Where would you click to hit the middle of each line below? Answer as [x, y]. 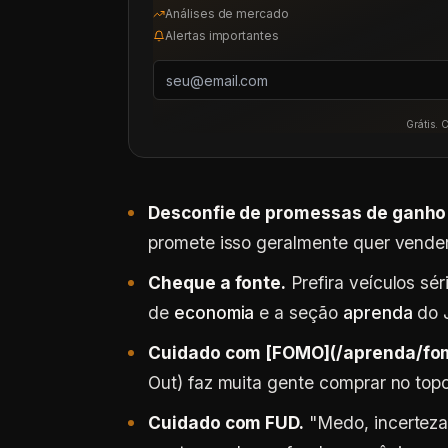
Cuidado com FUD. [226, 422]
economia [214, 312]
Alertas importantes [222, 35]
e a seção [298, 312]
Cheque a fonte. [217, 282]
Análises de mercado [227, 13]
